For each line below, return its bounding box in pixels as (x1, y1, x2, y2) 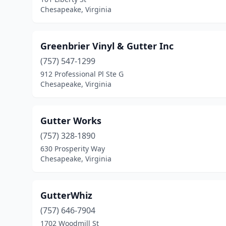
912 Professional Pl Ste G (40, 69, 124, 79)
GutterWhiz (40, 189, 92, 201)
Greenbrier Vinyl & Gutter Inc (40, 40, 174, 52)
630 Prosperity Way (40, 144, 105, 153)
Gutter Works (40, 115, 101, 127)
